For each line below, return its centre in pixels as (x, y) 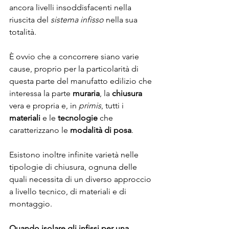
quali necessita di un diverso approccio (81, 179)
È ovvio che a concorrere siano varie (75, 57)
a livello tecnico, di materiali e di (69, 192)
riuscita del (30, 20)
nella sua (123, 20)
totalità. (23, 32)
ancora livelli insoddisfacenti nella (71, 8)
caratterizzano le (40, 130)
